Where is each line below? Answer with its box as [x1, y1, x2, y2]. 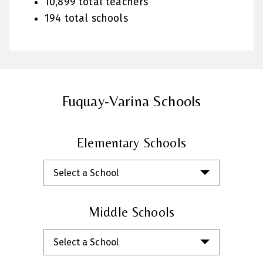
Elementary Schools [77, 134, 186, 150]
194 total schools [45, 12, 128, 25]
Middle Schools [88, 204, 175, 220]
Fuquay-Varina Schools [62, 92, 201, 110]
